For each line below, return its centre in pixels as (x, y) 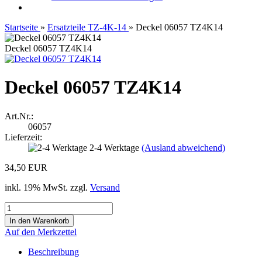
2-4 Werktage (116, 147)
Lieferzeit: (23, 137)
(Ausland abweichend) (183, 147)
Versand (105, 187)
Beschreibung (54, 251)
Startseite (21, 27)
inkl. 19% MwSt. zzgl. (47, 187)
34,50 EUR (26, 167)
